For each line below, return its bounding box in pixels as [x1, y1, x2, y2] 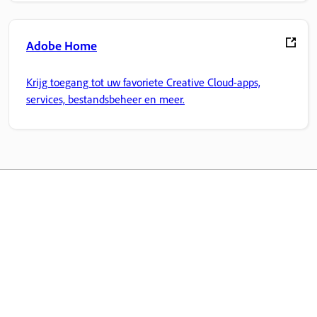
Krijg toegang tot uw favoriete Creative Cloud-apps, [26, 75, 260, 90]
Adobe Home [26, 37, 97, 53]
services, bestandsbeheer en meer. [26, 92, 185, 107]
